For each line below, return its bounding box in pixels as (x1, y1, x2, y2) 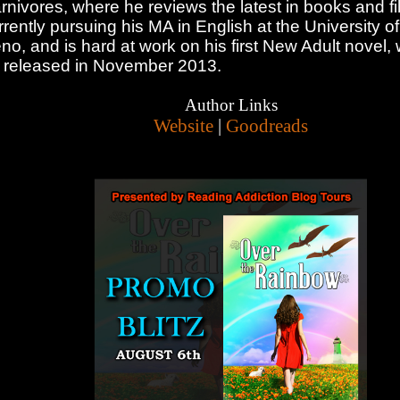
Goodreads (226, 115, 308, 137)
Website (154, 115, 213, 137)
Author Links (184, 96, 278, 115)
